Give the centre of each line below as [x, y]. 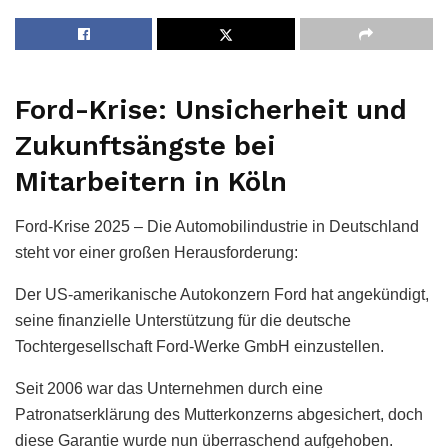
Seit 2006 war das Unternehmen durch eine [169, 389]
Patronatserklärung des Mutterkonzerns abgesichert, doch [219, 415]
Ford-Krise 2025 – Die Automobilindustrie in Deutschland [217, 227]
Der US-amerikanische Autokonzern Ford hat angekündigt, [222, 295]
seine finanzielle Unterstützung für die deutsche [183, 321]
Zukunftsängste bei [145, 146]
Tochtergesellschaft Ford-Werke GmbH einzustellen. [199, 347]
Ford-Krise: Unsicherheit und [211, 110]
